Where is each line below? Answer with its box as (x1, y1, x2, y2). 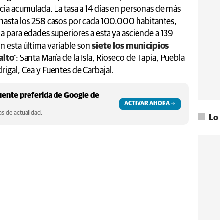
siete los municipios (92, 41, 169, 51)
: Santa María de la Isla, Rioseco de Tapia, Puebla (16, 54, 185, 63)
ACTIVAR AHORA (124, 100, 170, 107)
